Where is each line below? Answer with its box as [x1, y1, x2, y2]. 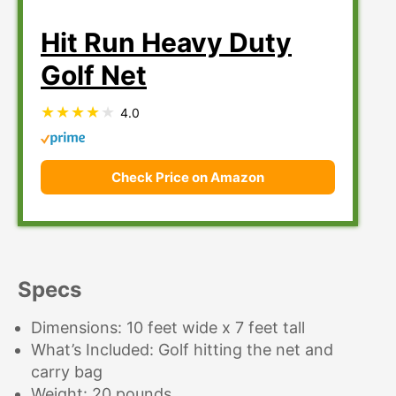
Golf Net [41, 59, 147, 92]
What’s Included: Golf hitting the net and [31, 340, 333, 360]
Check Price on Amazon [111, 169, 265, 187]
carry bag [31, 362, 103, 382]
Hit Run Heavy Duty [41, 27, 292, 59]
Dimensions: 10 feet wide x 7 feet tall [31, 318, 305, 338]
